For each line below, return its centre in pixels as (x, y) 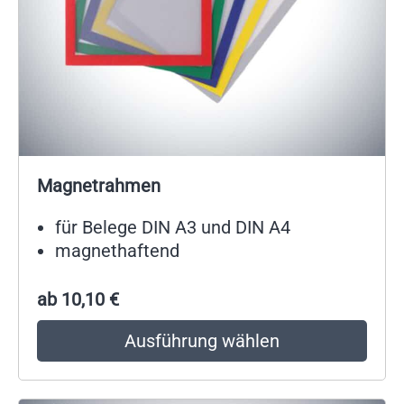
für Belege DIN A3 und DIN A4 (173, 227)
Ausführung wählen (202, 340)
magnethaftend (117, 250)
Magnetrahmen (99, 185)
